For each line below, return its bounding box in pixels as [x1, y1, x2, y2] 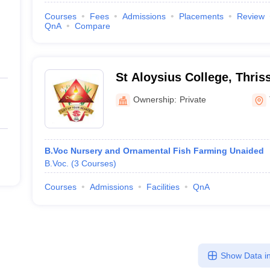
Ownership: [133, 94, 177, 104]
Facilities [146, 182, 180, 192]
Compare [74, 21, 110, 31]
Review [236, 11, 265, 21]
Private [179, 94, 206, 104]
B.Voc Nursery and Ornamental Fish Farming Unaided [44, 146, 264, 155]
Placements [178, 11, 224, 21]
